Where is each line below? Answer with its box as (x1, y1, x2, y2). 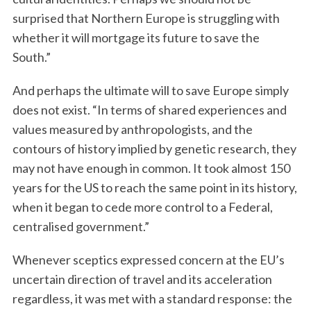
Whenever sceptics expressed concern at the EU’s (12, 251, 285, 267)
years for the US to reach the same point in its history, (12, 179, 297, 195)
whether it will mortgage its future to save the (12, 29, 260, 45)
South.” (12, 49, 51, 65)
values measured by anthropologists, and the (12, 121, 253, 137)
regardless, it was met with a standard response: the (12, 290, 292, 306)
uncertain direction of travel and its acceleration (12, 271, 272, 287)
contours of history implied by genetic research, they (12, 140, 296, 156)
